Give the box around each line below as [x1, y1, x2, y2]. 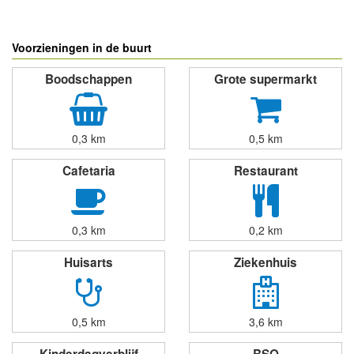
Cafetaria [62, 162, 115, 179]
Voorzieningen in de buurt [12, 40, 152, 55]
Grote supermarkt [214, 70, 317, 88]
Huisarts [64, 254, 113, 271]
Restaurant [233, 162, 298, 179]
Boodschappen [45, 70, 132, 88]
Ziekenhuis [234, 254, 297, 271]
